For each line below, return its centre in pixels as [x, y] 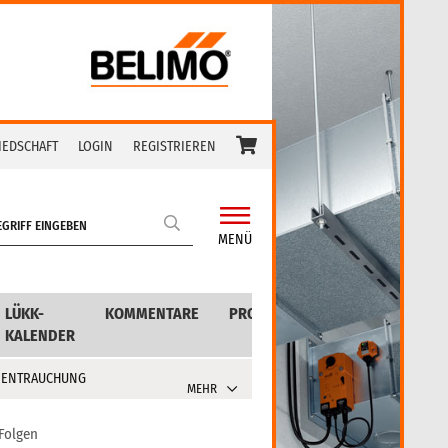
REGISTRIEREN [174, 146]
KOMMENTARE [152, 313]
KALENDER [40, 335]
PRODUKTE [265, 313]
